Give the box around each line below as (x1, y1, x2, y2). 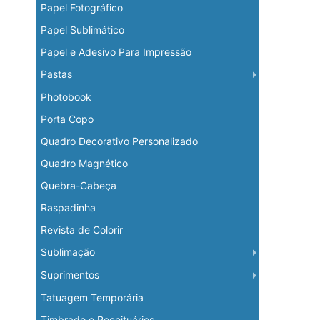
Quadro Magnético (40, 157, 128, 170)
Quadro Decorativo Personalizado (40, 135, 198, 148)
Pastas (40, 68, 72, 81)
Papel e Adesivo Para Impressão (40, 46, 191, 59)
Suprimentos (40, 269, 99, 281)
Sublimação (40, 246, 95, 259)
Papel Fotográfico (40, 1, 123, 14)
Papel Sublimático (40, 24, 124, 36)
